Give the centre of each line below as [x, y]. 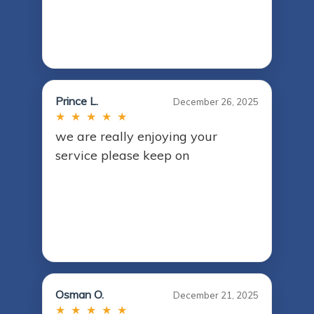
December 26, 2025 [216, 102]
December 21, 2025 [216, 295]
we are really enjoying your [136, 137]
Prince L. [77, 101]
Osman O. [80, 295]
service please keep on [122, 156]
